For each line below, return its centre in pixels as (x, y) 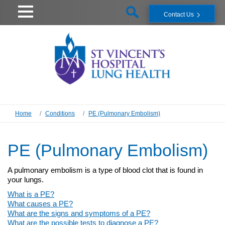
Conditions (60, 114)
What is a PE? (31, 194)
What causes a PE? (40, 204)
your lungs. (26, 180)
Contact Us (179, 15)
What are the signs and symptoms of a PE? (79, 213)
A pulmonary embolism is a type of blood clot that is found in (105, 170)
